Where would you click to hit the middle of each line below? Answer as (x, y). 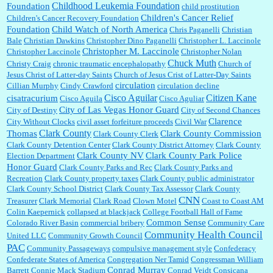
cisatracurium (32, 98)
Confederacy (235, 248)
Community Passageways (69, 248)
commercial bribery (112, 222)
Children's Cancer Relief (187, 17)
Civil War (191, 121)
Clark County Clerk (126, 133)
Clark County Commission (211, 133)
